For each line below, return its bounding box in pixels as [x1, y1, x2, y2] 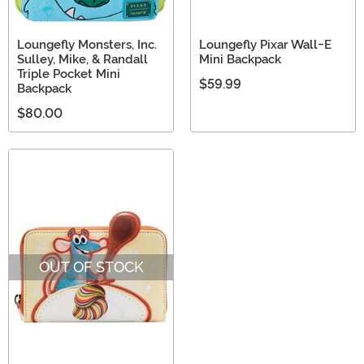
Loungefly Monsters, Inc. [17, 37, 157, 53]
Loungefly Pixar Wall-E [199, 37, 331, 53]
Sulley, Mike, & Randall [17, 52, 148, 67]
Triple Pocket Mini [17, 67, 120, 82]
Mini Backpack [199, 52, 281, 67]
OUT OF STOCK [38, 258, 144, 275]
